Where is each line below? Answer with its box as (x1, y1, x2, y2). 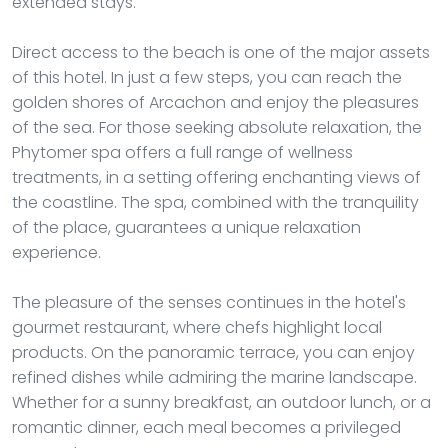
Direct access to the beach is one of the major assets (12, 40, 430, 64)
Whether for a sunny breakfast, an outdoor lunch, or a (12, 390, 431, 414)
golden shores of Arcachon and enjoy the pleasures (12, 90, 419, 114)
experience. (12, 240, 101, 264)
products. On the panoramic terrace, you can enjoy (12, 340, 415, 364)
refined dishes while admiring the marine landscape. (12, 365, 417, 389)
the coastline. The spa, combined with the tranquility (12, 190, 419, 214)
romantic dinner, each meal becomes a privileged (12, 415, 401, 439)
